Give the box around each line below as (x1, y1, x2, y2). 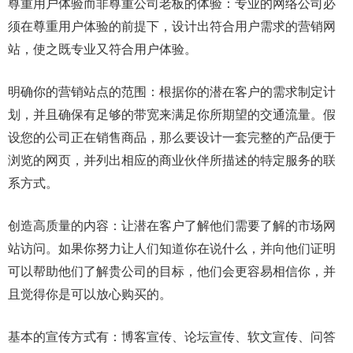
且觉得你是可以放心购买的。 (8, 288, 172, 301)
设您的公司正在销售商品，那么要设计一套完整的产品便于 (8, 131, 336, 144)
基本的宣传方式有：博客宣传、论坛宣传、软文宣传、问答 (8, 330, 336, 344)
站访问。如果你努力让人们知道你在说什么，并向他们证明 (8, 242, 336, 255)
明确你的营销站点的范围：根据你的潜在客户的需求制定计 (8, 85, 336, 98)
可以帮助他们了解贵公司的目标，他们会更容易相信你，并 (8, 265, 336, 278)
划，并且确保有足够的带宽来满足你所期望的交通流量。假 (8, 108, 336, 121)
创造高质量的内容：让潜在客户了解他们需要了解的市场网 (8, 219, 336, 232)
